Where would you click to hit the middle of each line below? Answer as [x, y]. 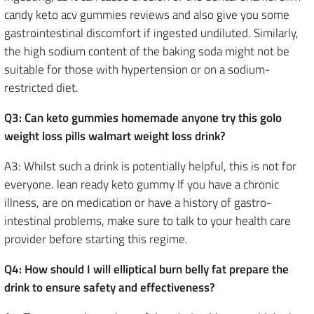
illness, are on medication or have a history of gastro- [138, 203]
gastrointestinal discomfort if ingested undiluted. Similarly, [151, 33]
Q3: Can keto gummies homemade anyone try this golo [143, 118]
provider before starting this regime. [96, 239]
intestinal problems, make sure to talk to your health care [148, 221]
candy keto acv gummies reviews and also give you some [147, 15]
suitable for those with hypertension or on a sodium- [137, 69]
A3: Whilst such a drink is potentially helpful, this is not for [150, 166]
